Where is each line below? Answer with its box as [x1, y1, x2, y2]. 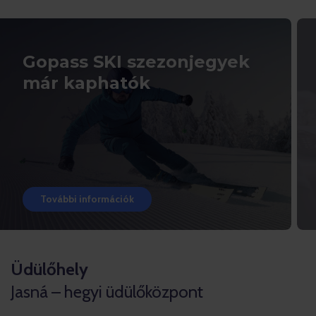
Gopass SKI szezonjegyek [23, 51, 250, 72]
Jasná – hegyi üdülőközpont [11, 281, 203, 302]
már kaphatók [23, 73, 150, 93]
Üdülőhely [11, 259, 88, 279]
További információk [40, 193, 134, 205]
